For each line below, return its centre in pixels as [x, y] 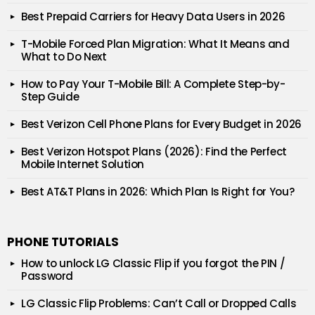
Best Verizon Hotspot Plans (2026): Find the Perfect [154, 152]
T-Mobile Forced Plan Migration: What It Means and [155, 44]
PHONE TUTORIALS [63, 242]
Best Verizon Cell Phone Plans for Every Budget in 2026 [161, 124]
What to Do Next [64, 57]
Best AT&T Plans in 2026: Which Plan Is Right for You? [158, 192]
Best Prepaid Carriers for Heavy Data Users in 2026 [153, 17]
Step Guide [50, 97]
